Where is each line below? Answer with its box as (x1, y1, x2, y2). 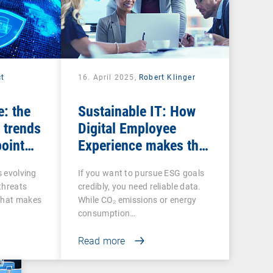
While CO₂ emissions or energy (77, 194, 197, 205)
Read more (77, 235, 126, 247)
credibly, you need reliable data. (77, 181, 201, 191)
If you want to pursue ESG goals (77, 168, 205, 178)
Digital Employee (77, 119, 176, 137)
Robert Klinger (139, 73, 196, 82)
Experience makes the (77, 136, 205, 154)
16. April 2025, (77, 73, 140, 82)
